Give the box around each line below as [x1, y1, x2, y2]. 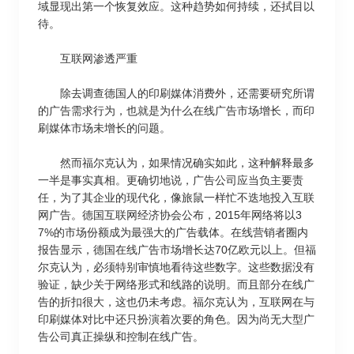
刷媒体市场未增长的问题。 [38, 122, 171, 134]
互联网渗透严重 [38, 52, 137, 65]
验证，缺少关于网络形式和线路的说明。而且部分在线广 [38, 278, 314, 291]
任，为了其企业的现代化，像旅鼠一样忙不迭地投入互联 [38, 191, 314, 204]
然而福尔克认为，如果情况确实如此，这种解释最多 [38, 156, 314, 169]
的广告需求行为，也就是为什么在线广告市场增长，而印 [38, 104, 314, 117]
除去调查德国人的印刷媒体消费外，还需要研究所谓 [38, 87, 314, 100]
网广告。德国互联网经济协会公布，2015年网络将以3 [38, 209, 302, 221]
